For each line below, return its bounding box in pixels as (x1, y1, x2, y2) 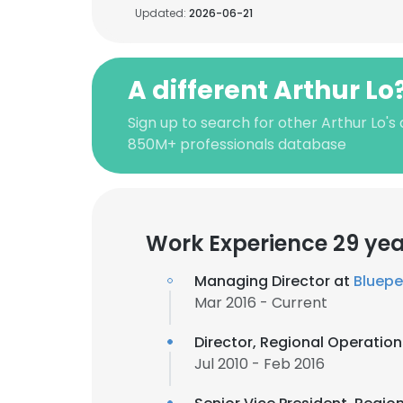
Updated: (135, 5, 189, 21)
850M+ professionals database (128, 134, 346, 155)
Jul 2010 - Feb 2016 (194, 354, 325, 374)
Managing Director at (194, 271, 354, 291)
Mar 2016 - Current (194, 292, 327, 313)
